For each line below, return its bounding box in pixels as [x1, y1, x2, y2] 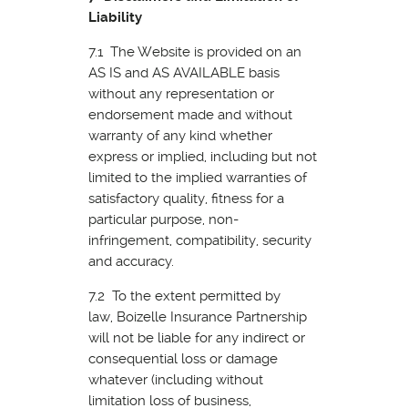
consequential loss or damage [87, 350, 278, 367]
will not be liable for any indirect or [87, 329, 305, 346]
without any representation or [87, 85, 274, 102]
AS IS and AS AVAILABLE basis [87, 64, 280, 81]
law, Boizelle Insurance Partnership [87, 308, 307, 325]
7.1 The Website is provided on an [87, 43, 301, 60]
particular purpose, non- [87, 210, 239, 228]
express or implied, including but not [87, 148, 317, 165]
